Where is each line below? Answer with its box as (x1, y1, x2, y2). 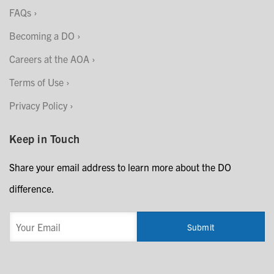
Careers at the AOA (9, 53, 89, 65)
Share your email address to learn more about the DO (9, 161, 231, 174)
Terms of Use (9, 76, 64, 89)
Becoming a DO (9, 29, 75, 42)
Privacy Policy (9, 99, 67, 112)
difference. (9, 182, 54, 195)
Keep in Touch (9, 131, 80, 146)
